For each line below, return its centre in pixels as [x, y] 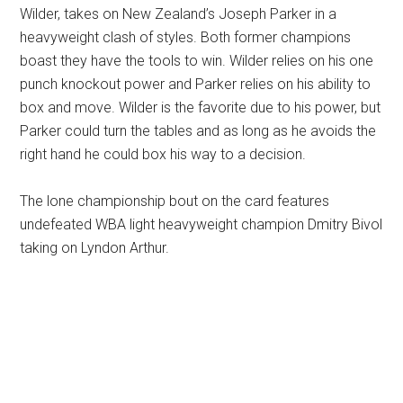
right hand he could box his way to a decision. [163, 154]
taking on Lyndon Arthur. [95, 247]
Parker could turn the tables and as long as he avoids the [198, 130]
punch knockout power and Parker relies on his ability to [196, 84]
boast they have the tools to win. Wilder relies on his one [197, 60]
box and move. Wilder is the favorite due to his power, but [201, 107]
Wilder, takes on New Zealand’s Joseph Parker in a [179, 13]
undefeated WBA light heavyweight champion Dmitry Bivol [201, 224]
